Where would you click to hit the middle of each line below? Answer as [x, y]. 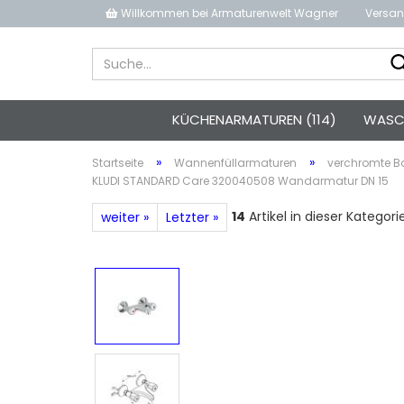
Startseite [118, 163]
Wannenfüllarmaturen [235, 163]
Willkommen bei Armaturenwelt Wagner [230, 13]
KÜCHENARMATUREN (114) [254, 119]
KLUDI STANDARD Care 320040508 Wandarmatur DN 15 [240, 181]
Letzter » [192, 217]
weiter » [125, 217]
